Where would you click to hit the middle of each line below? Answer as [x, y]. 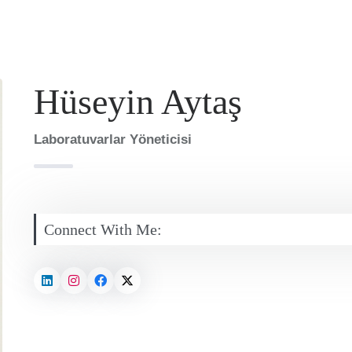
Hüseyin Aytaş [137, 102]
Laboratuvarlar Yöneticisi [112, 139]
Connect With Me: [103, 229]
